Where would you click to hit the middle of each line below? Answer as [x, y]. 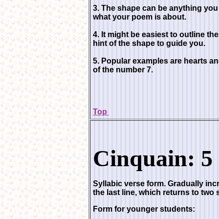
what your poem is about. [139, 17]
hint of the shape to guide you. [149, 43]
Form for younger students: [144, 209]
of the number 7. [123, 70]
